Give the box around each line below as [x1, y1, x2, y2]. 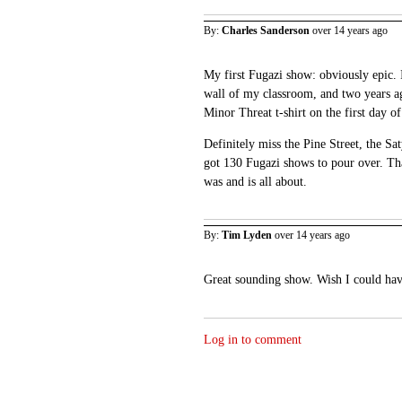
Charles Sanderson [222, 24, 310, 36]
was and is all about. [204, 173, 307, 188]
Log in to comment [204, 331, 301, 346]
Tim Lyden [222, 230, 272, 241]
